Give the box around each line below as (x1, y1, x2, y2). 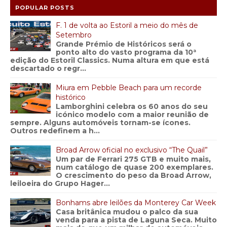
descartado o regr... (10, 64, 86, 73)
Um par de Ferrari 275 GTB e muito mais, (56, 155, 211, 164)
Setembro (56, 30, 92, 40)
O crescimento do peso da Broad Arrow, (56, 171, 211, 180)
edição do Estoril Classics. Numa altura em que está (10, 56, 209, 65)
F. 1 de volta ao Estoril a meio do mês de (56, 21, 198, 30)
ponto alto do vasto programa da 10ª (56, 48, 196, 57)
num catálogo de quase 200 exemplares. (56, 163, 213, 172)
